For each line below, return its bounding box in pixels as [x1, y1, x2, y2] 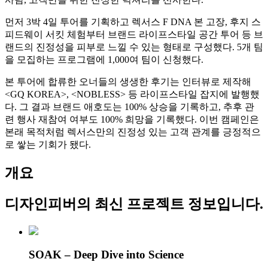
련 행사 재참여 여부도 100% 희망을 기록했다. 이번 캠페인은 [5, 114, 259, 124]
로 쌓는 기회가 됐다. [5, 139, 91, 150]
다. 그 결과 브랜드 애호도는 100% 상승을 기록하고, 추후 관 [5, 101, 254, 112]
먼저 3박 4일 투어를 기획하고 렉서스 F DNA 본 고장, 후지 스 [5, 16, 261, 27]
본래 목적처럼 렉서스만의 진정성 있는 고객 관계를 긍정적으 [5, 126, 261, 137]
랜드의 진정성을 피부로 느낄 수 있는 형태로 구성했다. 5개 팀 [5, 41, 263, 52]
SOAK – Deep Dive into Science [29, 248, 184, 261]
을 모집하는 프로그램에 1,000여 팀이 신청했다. [5, 54, 203, 65]
